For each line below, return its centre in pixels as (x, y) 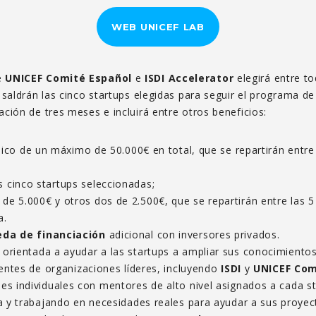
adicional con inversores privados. (193, 234)
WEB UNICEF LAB (158, 26)
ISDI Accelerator (189, 78)
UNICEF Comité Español (68, 78)
